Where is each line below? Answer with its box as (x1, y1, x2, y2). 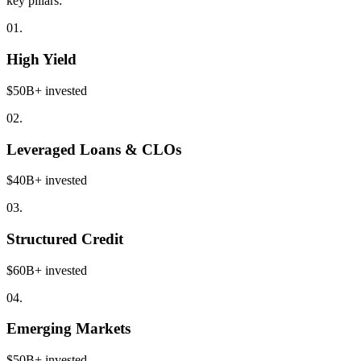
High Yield (6, 51, 77, 68)
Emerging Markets (6, 320, 131, 338)
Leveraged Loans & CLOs (6, 140, 181, 158)
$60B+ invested (6, 263, 87, 277)
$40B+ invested (6, 173, 87, 188)
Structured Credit (6, 230, 123, 247)
